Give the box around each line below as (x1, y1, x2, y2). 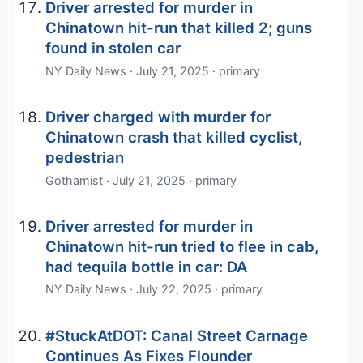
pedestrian (45, 148, 125, 167)
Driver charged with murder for (45, 108, 271, 126)
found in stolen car (45, 39, 181, 58)
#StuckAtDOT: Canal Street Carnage (45, 326, 309, 344)
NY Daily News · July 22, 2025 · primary (45, 282, 263, 297)
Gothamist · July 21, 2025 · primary (45, 173, 237, 187)
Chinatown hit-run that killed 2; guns (45, 19, 313, 37)
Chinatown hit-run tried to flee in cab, (45, 237, 319, 255)
